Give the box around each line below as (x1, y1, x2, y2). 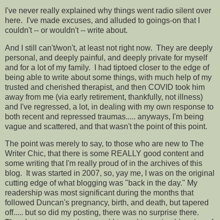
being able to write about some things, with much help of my (5, 73, 212, 82)
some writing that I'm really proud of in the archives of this (5, 159, 202, 168)
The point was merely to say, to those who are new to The (5, 139, 204, 148)
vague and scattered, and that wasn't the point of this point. (5, 122, 207, 131)
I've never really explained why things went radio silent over (5, 6, 211, 15)
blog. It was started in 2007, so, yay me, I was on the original (5, 169, 215, 178)
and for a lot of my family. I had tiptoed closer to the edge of (5, 63, 209, 72)
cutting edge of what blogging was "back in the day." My (5, 179, 197, 188)
